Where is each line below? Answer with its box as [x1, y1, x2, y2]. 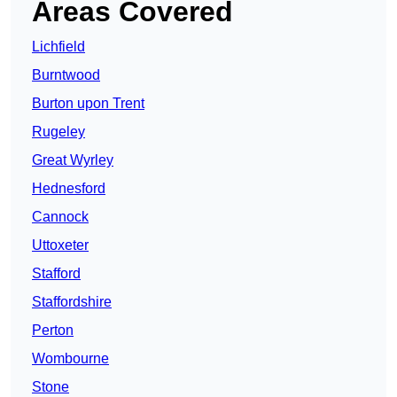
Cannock [32, 209, 89, 225]
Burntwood [32, 67, 100, 83]
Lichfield [32, 39, 85, 55]
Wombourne [32, 351, 109, 367]
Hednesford [32, 181, 105, 197]
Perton [32, 323, 74, 339]
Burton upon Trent [32, 96, 144, 112]
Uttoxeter [32, 237, 89, 253]
